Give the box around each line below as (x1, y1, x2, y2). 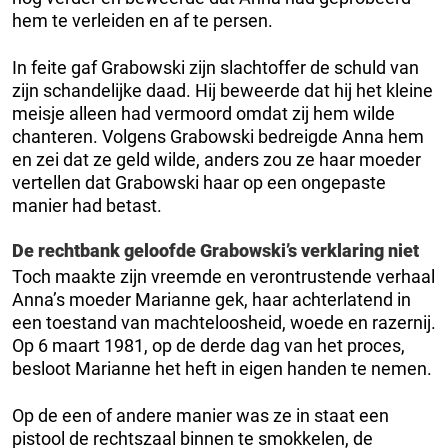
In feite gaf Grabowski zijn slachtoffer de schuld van (12, 56, 419, 78)
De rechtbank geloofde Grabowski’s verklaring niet (12, 239, 419, 261)
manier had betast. (12, 194, 162, 216)
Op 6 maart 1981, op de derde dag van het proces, (12, 334, 405, 356)
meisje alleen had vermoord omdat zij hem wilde (12, 102, 395, 124)
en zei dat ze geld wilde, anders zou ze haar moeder (12, 148, 421, 170)
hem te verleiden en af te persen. (12, 9, 273, 31)
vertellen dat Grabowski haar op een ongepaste (12, 171, 386, 193)
